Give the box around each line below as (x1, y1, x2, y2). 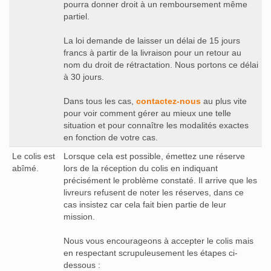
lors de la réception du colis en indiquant (64, 163, 218, 173)
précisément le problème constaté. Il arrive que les (64, 175, 257, 185)
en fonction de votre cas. (64, 132, 158, 142)
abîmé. (12, 163, 39, 173)
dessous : (64, 260, 100, 270)
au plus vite (201, 96, 247, 106)
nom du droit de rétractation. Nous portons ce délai (64, 59, 258, 70)
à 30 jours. (64, 71, 104, 82)
